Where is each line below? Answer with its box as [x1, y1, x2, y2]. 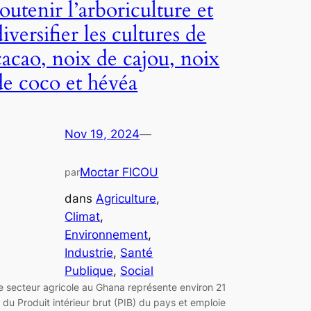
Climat [65, 210, 101, 224]
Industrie [65, 246, 114, 260]
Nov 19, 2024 [65, 126, 140, 141]
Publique [65, 264, 114, 278]
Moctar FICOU [80, 165, 159, 179]
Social [120, 264, 154, 278]
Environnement [65, 228, 149, 242]
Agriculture [96, 192, 157, 206]
